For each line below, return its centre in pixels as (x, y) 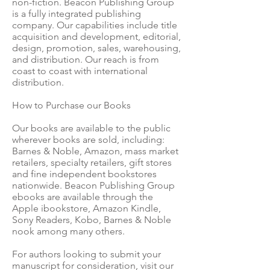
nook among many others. (68, 231)
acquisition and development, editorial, (96, 36)
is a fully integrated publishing (77, 14)
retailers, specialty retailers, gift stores (92, 162)
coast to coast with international (80, 71)
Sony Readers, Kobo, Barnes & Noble (92, 220)
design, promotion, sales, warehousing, (96, 48)
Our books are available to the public (91, 128)
